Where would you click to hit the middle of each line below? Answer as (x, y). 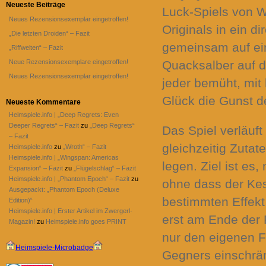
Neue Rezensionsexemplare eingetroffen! (69, 62)
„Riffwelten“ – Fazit (36, 47)
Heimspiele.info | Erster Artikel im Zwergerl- (71, 211)
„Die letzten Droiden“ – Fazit (49, 33)
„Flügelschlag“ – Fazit (105, 168)
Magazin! (22, 221)
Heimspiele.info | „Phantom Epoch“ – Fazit (69, 179)
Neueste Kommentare (43, 102)
